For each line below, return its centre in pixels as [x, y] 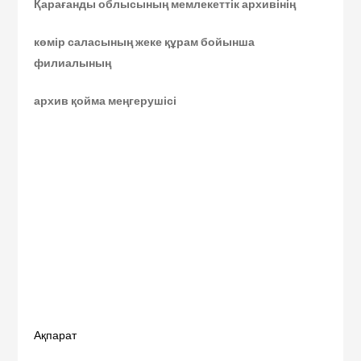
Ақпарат [56, 335]
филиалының [73, 62]
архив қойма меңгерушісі [106, 100]
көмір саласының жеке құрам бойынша [145, 41]
